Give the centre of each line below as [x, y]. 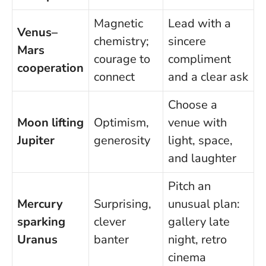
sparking [41, 221]
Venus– [37, 32]
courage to [122, 59]
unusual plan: [204, 204]
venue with [197, 122]
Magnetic [118, 23]
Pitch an [189, 186]
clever [110, 221]
